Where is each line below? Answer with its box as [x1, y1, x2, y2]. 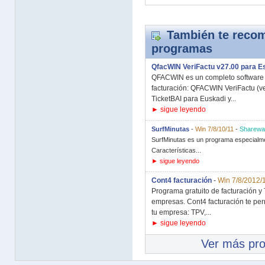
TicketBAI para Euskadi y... [151, 95, 236, 103]
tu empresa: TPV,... [151, 208, 211, 216]
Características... [151, 147, 201, 154]
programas [151, 42, 212, 55]
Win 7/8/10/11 [195, 125, 234, 132]
